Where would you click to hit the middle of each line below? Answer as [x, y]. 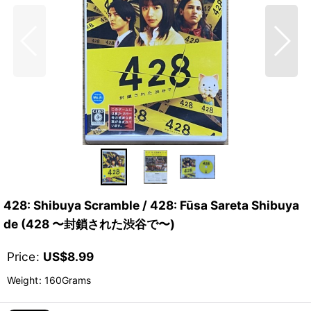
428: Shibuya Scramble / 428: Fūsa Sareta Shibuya [151, 205]
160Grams [66, 280]
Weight [23, 280]
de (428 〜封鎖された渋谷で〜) [89, 224]
